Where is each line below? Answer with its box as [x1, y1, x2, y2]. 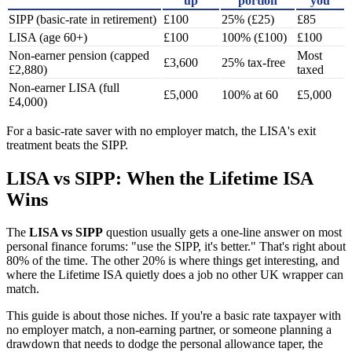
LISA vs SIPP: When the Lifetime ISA [6, 167, 313, 189]
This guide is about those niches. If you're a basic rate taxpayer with [6, 309, 341, 323]
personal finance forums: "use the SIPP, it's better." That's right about [6, 240, 346, 254]
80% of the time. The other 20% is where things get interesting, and [6, 254, 339, 268]
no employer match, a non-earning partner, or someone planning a [6, 323, 332, 337]
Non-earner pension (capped [9, 48, 149, 62]
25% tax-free [222, 55, 285, 69]
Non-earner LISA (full [9, 80, 119, 94]
